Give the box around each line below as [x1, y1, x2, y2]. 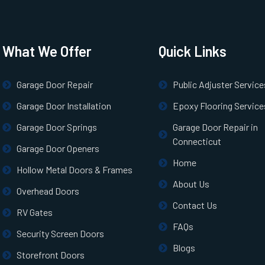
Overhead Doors [17, 185, 80, 197]
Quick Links [159, 43, 227, 60]
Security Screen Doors [17, 228, 105, 240]
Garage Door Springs [17, 121, 98, 133]
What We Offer [2, 43, 92, 60]
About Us [173, 178, 210, 190]
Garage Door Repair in [173, 121, 258, 133]
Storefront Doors [17, 249, 85, 261]
